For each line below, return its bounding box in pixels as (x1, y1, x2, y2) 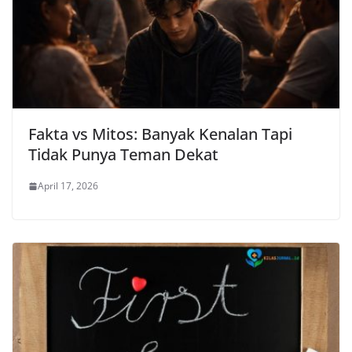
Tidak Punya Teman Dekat (28, 144, 218, 166)
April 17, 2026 (38, 179, 98, 193)
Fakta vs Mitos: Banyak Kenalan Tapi (28, 123, 292, 145)
